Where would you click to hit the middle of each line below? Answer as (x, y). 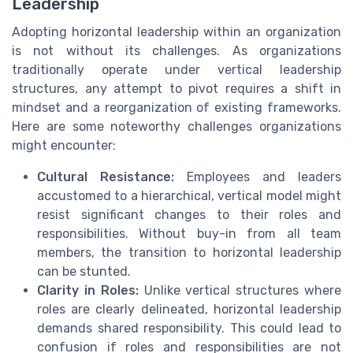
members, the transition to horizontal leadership (189, 253)
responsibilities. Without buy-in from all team (189, 234)
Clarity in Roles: (88, 291)
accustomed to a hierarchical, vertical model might (189, 196)
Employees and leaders (258, 177)
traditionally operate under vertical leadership (176, 70)
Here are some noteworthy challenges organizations (176, 127)
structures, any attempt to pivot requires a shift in (176, 89)
